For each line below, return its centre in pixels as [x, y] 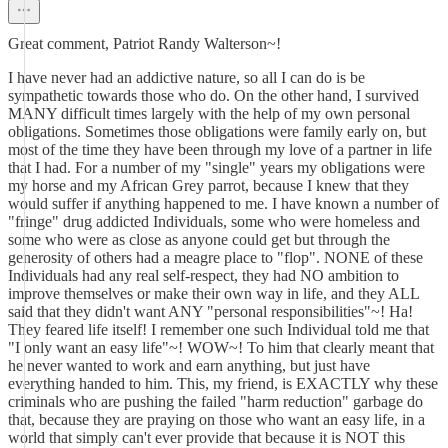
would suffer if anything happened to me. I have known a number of [223, 203]
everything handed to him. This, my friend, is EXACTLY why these [223, 383]
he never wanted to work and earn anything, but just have [189, 365]
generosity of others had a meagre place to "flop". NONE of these [215, 257]
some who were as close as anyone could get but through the [199, 239]
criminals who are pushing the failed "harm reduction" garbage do [215, 401]
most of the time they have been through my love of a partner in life [220, 149]
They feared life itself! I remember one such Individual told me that [218, 329]
